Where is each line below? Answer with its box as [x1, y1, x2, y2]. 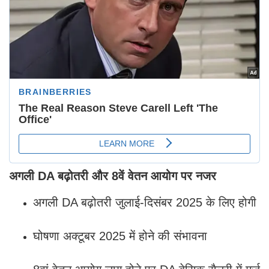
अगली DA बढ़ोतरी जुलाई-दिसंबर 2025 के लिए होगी [33, 195, 256, 209]
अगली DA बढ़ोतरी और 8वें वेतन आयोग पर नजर [9, 169, 216, 183]
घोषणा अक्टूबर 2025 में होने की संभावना [33, 229, 207, 243]
